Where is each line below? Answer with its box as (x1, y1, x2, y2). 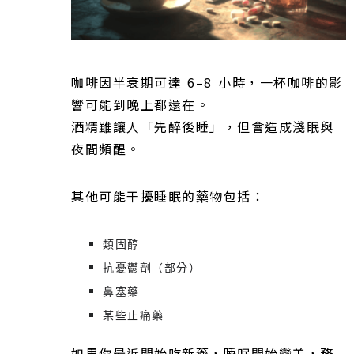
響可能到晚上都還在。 (71, 95, 209, 115)
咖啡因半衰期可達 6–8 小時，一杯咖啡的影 (71, 73, 343, 92)
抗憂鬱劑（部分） (103, 260, 201, 276)
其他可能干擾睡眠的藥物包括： (71, 186, 265, 206)
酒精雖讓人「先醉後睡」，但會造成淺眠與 (71, 117, 334, 137)
